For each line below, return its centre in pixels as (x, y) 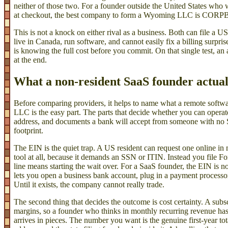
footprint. (28, 130)
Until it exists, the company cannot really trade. (89, 184)
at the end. (30, 60)
